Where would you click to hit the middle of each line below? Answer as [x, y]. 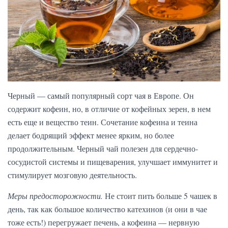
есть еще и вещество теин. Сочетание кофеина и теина [103, 122]
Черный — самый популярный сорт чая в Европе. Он [101, 96]
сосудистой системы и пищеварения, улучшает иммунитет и [113, 162]
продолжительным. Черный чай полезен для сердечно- [103, 149]
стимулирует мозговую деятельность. [72, 175]
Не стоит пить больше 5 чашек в [160, 196]
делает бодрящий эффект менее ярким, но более [91, 135]
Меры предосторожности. [55, 196]
